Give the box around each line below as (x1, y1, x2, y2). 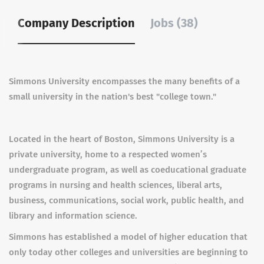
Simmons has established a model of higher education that (9, 232, 247, 242)
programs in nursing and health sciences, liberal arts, (9, 180, 222, 190)
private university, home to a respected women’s (9, 149, 207, 160)
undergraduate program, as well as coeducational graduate (9, 164, 246, 175)
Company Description (18, 16, 135, 30)
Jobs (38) (150, 16, 198, 30)
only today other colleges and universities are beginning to (9, 247, 248, 258)
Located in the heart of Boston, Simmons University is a (9, 134, 235, 144)
